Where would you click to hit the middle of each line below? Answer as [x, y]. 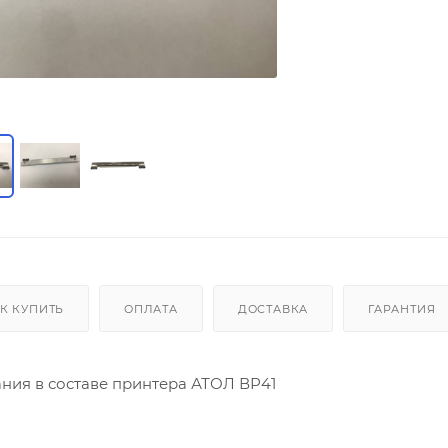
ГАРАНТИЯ [401, 308]
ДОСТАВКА [273, 308]
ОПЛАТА [151, 308]
